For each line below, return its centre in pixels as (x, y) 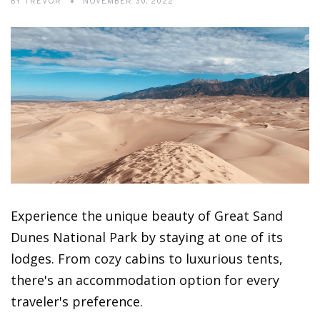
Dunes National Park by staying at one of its (147, 237)
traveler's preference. (77, 302)
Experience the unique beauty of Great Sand (147, 216)
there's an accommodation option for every (145, 280)
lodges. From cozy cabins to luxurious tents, (147, 259)
